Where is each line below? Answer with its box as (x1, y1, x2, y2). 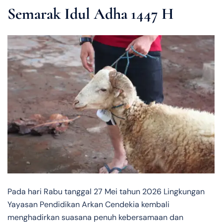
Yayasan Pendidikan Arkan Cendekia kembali (7, 199, 169, 210)
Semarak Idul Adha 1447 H (7, 3, 173, 23)
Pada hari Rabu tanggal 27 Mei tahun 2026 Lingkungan (7, 186, 205, 197)
